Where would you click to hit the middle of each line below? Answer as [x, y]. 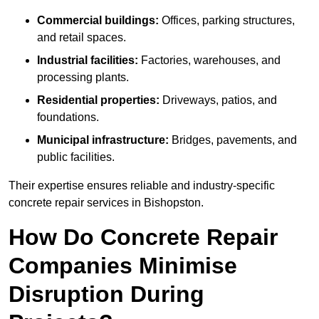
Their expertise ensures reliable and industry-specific [142, 186]
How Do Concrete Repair [143, 237]
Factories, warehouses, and [209, 61]
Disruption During [106, 294]
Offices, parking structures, [227, 21]
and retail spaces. [82, 38]
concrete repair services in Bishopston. [106, 203]
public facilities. [76, 157]
